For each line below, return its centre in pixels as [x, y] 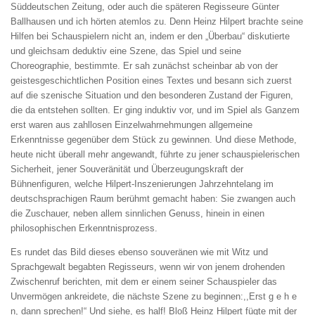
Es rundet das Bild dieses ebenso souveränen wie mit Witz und [139, 252]
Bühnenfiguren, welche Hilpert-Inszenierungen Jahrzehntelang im [142, 184]
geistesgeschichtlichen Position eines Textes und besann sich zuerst [151, 80]
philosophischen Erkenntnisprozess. [84, 228]
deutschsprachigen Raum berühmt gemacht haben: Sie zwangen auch [153, 198]
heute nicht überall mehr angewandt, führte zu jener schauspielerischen [155, 154]
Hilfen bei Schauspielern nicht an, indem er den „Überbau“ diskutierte [150, 36]
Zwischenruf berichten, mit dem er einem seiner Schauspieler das [144, 281]
